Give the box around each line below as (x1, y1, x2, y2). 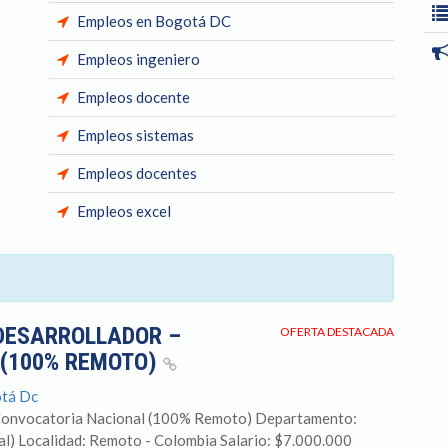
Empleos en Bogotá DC (77, 12, 231, 30)
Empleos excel (77, 202, 171, 220)
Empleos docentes (77, 164, 197, 182)
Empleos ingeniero (77, 50, 200, 68)
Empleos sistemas (77, 126, 194, 144)
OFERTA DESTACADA (280, 324, 394, 339)
